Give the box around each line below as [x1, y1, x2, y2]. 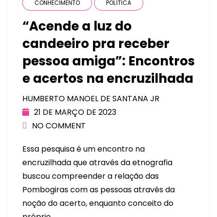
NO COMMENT [32, 120, 86, 132]
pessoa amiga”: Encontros [22, 52, 195, 70]
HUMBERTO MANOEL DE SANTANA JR [22, 93, 159, 105]
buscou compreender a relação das [22, 170, 159, 182]
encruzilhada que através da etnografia [22, 156, 172, 168]
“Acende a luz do [22, 17, 132, 35]
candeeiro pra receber [22, 35, 170, 53]
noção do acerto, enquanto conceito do [22, 197, 173, 209]
